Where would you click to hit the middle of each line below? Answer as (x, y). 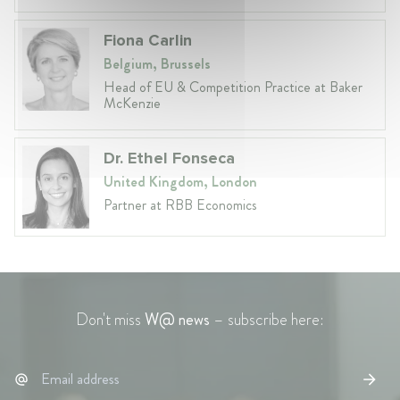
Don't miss (110, 320)
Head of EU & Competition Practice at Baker (233, 87)
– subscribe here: (267, 320)
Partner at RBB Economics (180, 204)
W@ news (177, 320)
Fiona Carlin (148, 40)
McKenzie (132, 103)
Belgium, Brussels (157, 63)
